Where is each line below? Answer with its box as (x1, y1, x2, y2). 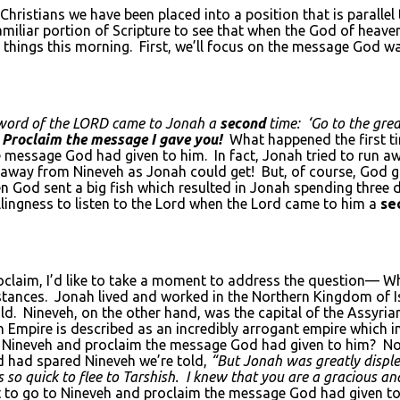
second (220, 114, 265, 131)
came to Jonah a (108, 114, 220, 131)
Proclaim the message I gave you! (2, 130, 222, 147)
